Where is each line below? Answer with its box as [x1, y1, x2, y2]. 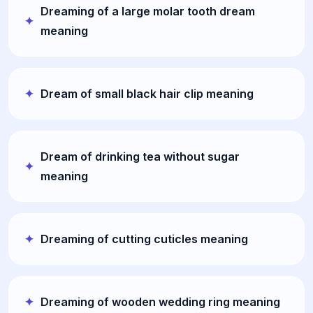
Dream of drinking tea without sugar [41, 149, 240, 163]
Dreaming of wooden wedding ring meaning [41, 294, 280, 309]
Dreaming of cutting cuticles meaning [41, 231, 248, 246]
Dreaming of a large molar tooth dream [41, 3, 255, 18]
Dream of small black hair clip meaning [41, 86, 254, 101]
